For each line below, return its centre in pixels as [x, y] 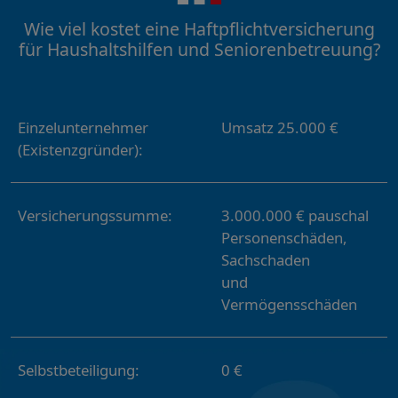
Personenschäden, [284, 238]
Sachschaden [266, 260]
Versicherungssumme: [95, 216]
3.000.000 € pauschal [295, 216]
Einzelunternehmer [83, 128]
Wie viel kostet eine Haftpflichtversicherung [199, 29]
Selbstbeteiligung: [79, 370]
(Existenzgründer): [80, 150]
